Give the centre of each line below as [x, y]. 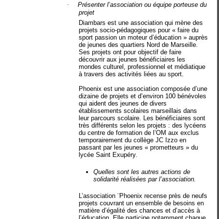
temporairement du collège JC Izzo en [133, 140]
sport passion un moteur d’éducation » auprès [143, 37]
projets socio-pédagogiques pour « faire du [139, 30]
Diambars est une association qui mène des [141, 23]
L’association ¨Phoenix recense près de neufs [143, 196]
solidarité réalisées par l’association [144, 179]
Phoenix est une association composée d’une [143, 89]
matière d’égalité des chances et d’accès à [140, 210]
